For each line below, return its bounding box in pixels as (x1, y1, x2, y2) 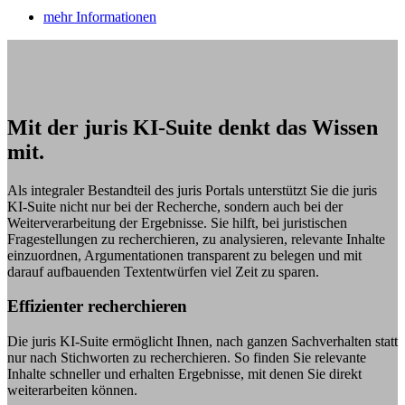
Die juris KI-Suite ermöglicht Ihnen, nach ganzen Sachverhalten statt (7, 334, 398, 350)
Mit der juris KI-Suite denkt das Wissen (7, 115, 378, 139)
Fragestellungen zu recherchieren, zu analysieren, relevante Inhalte (7, 231, 385, 247)
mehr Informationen (43, 8, 156, 24)
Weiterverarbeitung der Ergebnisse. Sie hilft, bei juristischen (7, 214, 347, 231)
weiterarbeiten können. (7, 382, 137, 399)
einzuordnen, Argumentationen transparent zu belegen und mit (7, 247, 362, 263)
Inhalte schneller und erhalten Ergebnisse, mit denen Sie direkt (7, 366, 362, 382)
